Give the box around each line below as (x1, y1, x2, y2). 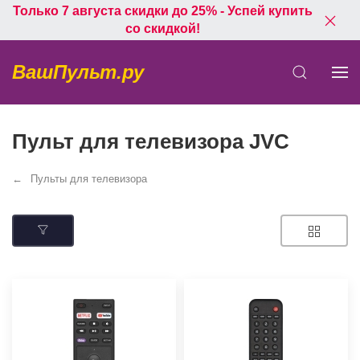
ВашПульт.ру (12, 61, 144, 83)
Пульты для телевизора (31, 173, 147, 185)
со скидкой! (125, 22, 200, 35)
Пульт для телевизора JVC (12, 130, 289, 153)
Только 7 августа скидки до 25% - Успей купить (12, 4, 313, 18)
